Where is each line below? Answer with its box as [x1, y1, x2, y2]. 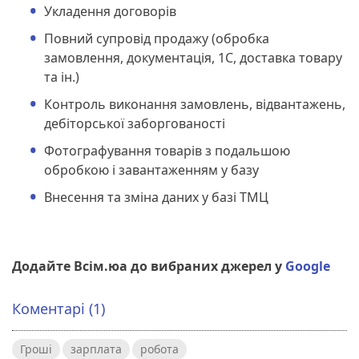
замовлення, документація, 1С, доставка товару [44, 48, 342, 67]
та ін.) [44, 67, 79, 86]
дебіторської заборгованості [44, 114, 225, 132]
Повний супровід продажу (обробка [44, 29, 269, 47]
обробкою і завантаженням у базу [44, 160, 259, 179]
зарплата [71, 341, 122, 357]
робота [140, 341, 179, 357]
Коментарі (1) [12, 298, 105, 318]
